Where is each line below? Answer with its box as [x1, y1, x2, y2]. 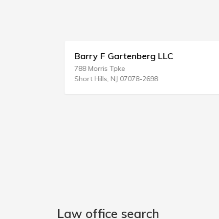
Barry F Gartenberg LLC [74, 50, 173, 62]
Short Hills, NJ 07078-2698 [74, 74, 158, 83]
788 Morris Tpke [74, 64, 125, 73]
